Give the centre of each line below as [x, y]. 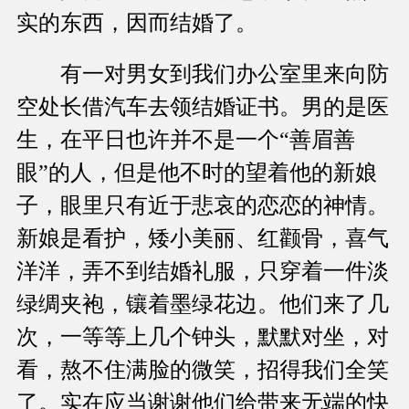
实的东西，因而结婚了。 [137, 23]
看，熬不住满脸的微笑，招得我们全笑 [203, 370]
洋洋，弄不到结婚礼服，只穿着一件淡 [203, 272]
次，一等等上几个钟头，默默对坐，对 [203, 337]
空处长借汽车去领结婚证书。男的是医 [203, 107]
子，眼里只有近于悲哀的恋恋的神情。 [203, 206]
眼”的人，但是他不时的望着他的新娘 [197, 173]
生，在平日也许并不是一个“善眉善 [186, 140]
